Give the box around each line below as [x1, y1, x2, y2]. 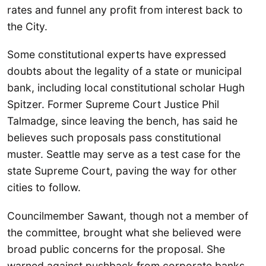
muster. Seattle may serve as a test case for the [7, 148, 240, 161]
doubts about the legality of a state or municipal [7, 65, 242, 78]
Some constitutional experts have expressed [7, 48, 226, 61]
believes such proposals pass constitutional [7, 131, 221, 144]
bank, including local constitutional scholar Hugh [7, 81, 245, 94]
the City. [7, 20, 47, 33]
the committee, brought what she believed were [7, 226, 241, 239]
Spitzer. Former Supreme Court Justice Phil [7, 98, 219, 111]
